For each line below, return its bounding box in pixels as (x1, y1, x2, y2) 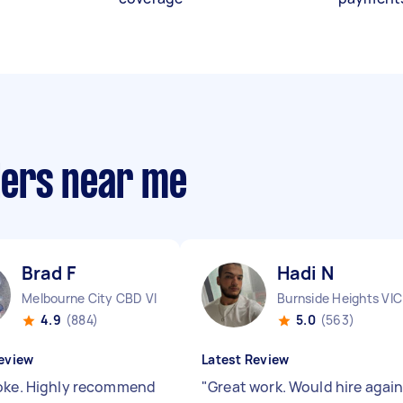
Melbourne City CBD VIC (22, 290, 166, 307)
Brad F (22, 261, 76, 285)
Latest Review (201, 351, 290, 368)
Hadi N (277, 261, 334, 285)
